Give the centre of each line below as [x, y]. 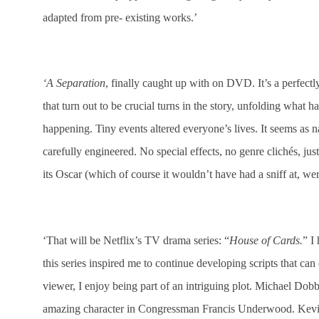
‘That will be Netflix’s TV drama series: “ [136, 241]
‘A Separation [74, 83]
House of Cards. [266, 241]
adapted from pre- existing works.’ [120, 17]
